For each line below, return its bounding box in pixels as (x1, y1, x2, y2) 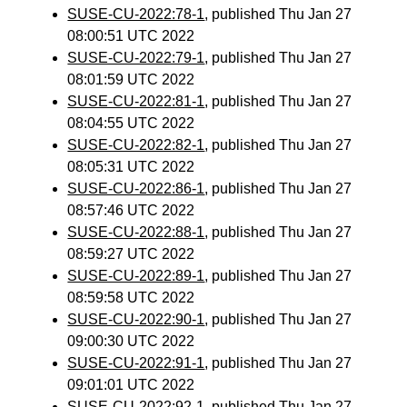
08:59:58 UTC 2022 (67, 290, 195, 305)
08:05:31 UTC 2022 (67, 159, 195, 174)
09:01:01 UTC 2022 (67, 377, 195, 392)
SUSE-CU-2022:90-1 (67, 312, 205, 327)
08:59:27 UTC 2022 (67, 246, 195, 262)
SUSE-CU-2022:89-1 (67, 268, 205, 283)
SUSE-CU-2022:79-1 (67, 50, 205, 65)
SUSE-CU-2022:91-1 (67, 355, 205, 371)
